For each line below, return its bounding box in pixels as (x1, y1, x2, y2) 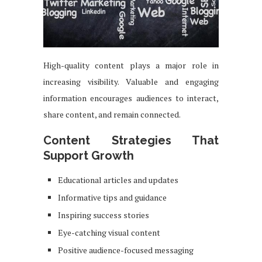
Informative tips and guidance (58, 191, 167, 203)
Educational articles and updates (58, 174, 178, 185)
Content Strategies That (43, 133, 219, 147)
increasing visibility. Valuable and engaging (43, 75, 219, 87)
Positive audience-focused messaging (58, 244, 194, 256)
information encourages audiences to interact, (43, 92, 219, 104)
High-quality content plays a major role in (43, 59, 219, 71)
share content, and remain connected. (43, 108, 181, 120)
